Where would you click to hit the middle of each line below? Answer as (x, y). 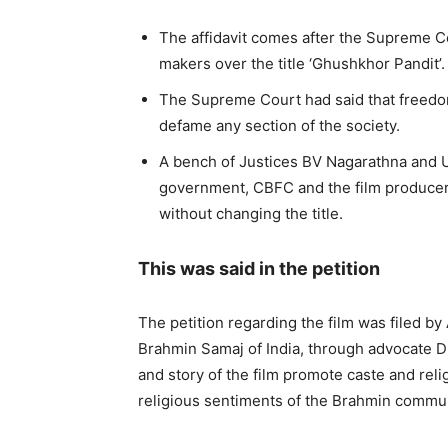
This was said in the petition (259, 268)
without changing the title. (251, 213)
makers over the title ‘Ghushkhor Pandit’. (302, 63)
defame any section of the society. (279, 125)
